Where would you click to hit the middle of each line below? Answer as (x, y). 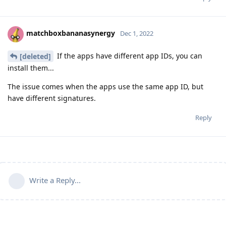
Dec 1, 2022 (137, 34)
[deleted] (35, 56)
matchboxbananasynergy (71, 33)
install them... (31, 68)
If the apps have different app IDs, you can (129, 55)
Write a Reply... (55, 180)
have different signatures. (52, 98)
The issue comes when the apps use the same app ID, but (105, 87)
